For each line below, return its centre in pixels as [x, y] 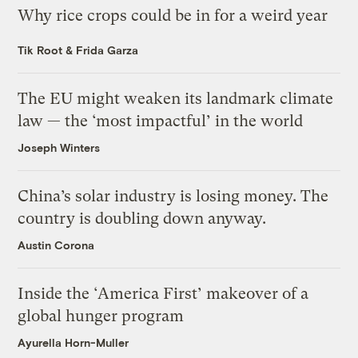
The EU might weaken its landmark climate [176, 99]
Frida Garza [107, 50]
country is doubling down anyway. [142, 219]
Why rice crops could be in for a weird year [173, 16]
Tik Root [40, 50]
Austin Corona [56, 245]
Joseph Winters [59, 148]
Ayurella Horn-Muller [74, 343]
